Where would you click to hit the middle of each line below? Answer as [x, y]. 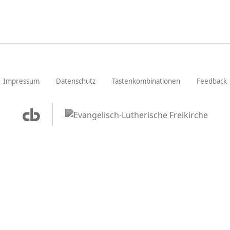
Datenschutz [76, 81]
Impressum [21, 81]
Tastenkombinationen [146, 81]
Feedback [212, 81]
